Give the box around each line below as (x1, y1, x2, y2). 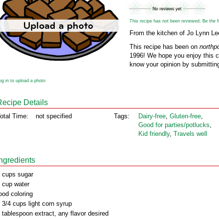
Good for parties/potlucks (138, 121, 210, 129)
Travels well (174, 130, 207, 137)
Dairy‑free (138, 112, 166, 120)
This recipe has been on (130, 43, 199, 50)
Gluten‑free (170, 112, 201, 120)
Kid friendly (138, 130, 170, 137)
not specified (36, 112, 72, 120)
